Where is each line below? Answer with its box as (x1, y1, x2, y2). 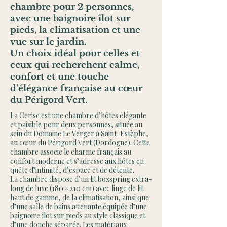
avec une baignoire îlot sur (10, 13, 130, 24)
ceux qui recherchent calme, (10, 60, 139, 70)
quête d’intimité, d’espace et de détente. (10, 165, 134, 175)
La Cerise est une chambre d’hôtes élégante (10, 110, 146, 120)
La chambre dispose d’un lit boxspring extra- (10, 174, 152, 184)
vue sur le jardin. (10, 36, 86, 47)
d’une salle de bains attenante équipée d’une (10, 202, 147, 211)
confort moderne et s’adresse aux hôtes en (10, 156, 144, 166)
